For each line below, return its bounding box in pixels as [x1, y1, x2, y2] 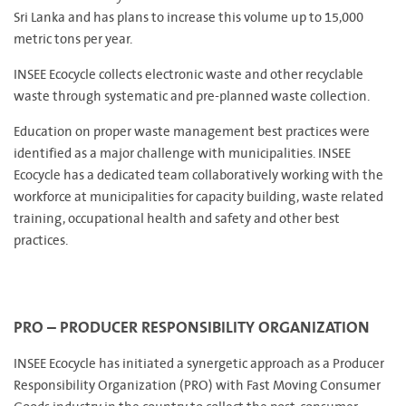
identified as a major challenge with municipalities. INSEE [14, 144, 351, 164]
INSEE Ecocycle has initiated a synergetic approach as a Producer [14, 354, 384, 374]
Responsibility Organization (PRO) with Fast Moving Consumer [14, 376, 381, 396]
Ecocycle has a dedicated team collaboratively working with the [14, 166, 383, 186]
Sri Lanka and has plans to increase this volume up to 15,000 [14, 8, 363, 28]
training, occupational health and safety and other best [14, 209, 340, 229]
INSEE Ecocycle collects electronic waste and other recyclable [14, 65, 363, 85]
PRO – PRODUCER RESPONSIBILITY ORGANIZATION [14, 315, 370, 340]
